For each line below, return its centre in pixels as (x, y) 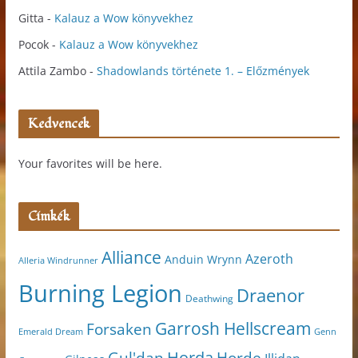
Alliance (131, 258)
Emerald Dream (50, 332)
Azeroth (269, 259)
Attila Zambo (52, 71)
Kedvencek (59, 124)
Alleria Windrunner (58, 261)
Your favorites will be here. (90, 164)
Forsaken (119, 329)
